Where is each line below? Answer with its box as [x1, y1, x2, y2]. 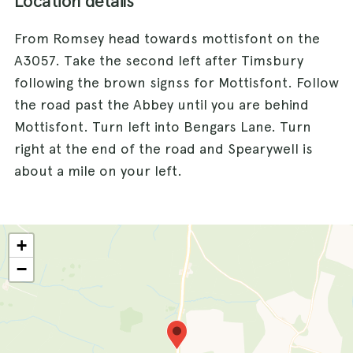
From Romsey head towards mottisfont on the [14, 30, 320, 47]
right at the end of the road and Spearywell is [14, 140, 313, 158]
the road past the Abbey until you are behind [14, 96, 309, 113]
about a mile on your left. [14, 162, 182, 180]
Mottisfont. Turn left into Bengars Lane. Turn [14, 118, 311, 136]
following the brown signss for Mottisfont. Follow [14, 74, 339, 91]
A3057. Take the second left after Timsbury [14, 52, 303, 69]
